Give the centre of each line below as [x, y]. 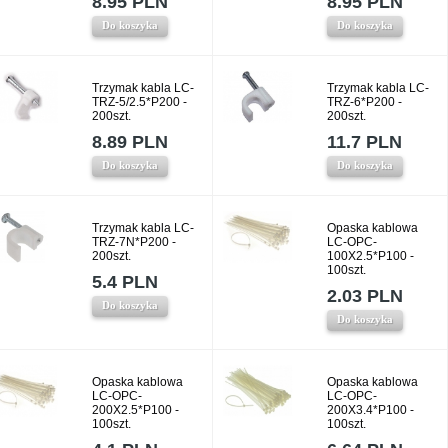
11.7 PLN [364, 142]
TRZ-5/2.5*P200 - [139, 102]
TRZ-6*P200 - [364, 102]
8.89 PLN [130, 142]
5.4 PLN [125, 282]
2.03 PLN [365, 296]
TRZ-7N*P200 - [134, 242]
